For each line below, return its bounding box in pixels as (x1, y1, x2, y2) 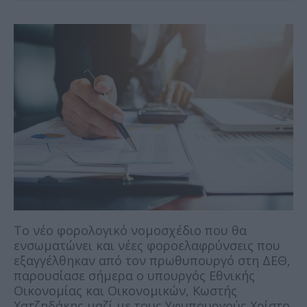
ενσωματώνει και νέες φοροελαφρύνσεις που (14, 237, 280, 254)
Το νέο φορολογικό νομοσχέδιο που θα (14, 222, 247, 239)
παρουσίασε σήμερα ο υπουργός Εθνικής (14, 267, 255, 284)
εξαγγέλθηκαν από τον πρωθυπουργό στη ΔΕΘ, (14, 252, 291, 269)
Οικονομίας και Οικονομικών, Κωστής (14, 282, 237, 299)
